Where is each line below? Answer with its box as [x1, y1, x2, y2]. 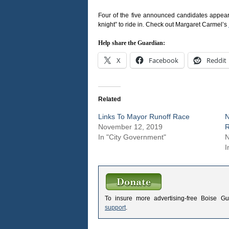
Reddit [207, 55, 226, 65]
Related [98, 95, 121, 103]
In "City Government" [98, 132, 166, 141]
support [105, 203, 126, 211]
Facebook [149, 55, 178, 65]
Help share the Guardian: [98, 39, 165, 47]
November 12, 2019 [98, 122, 163, 131]
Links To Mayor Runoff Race [98, 112, 190, 121]
